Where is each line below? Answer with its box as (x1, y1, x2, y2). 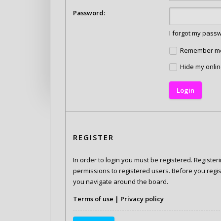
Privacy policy (120, 194, 164, 204)
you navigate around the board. (73, 177, 168, 186)
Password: (73, 8, 105, 18)
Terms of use (73, 194, 113, 204)
